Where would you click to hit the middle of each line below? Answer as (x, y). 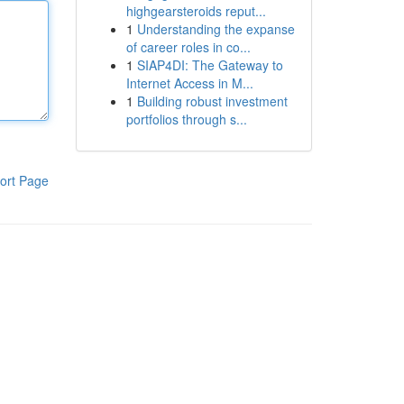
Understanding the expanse (216, 29)
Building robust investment (212, 101)
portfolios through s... (186, 119)
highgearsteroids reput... (196, 11)
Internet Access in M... (189, 83)
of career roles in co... (188, 47)
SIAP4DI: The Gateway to (210, 65)
